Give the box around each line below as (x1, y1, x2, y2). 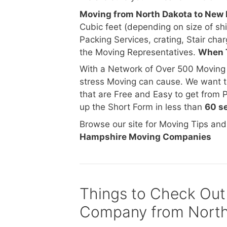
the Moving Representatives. (80, 47, 198, 57)
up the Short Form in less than (80, 102, 205, 112)
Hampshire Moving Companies (80, 131, 211, 142)
